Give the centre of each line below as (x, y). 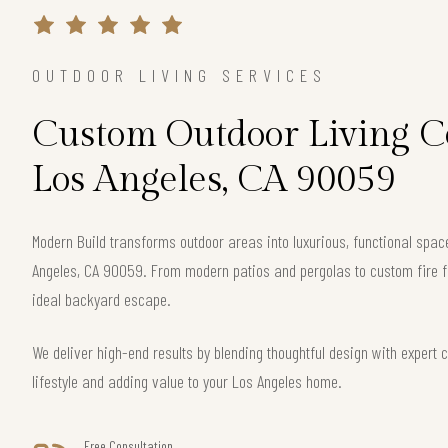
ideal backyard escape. (101, 298)
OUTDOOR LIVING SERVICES (179, 74)
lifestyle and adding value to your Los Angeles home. (187, 380)
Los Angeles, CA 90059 (214, 179)
